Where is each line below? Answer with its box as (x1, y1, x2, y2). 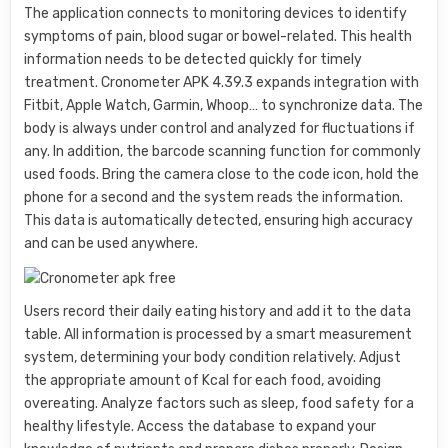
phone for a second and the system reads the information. (24, 189, 404, 207)
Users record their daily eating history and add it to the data (24, 303, 412, 321)
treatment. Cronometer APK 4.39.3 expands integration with (24, 74, 420, 92)
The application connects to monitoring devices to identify (24, 5, 408, 23)
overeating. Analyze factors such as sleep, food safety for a (24, 395, 415, 413)
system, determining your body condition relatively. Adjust (24, 349, 402, 367)
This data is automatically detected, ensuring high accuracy (24, 212, 414, 230)
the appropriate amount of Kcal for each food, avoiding (24, 372, 382, 390)
